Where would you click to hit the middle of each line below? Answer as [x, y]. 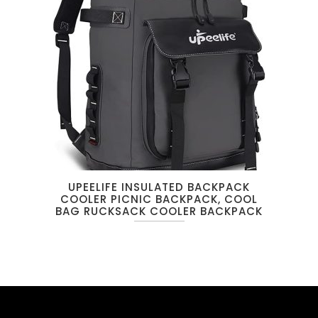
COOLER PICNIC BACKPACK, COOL [159, 199]
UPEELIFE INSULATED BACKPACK [159, 187]
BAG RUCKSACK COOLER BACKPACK [159, 212]
